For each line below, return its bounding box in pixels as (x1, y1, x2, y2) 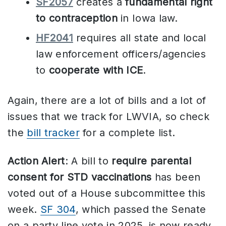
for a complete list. (79, 126, 176, 139)
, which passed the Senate (75, 203, 206, 215)
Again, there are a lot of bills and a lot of (8, 94, 206, 106)
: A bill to (65, 154, 112, 167)
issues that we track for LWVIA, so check (8, 110, 209, 123)
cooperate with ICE (48, 64, 143, 76)
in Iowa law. (117, 12, 178, 24)
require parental (111, 154, 192, 167)
